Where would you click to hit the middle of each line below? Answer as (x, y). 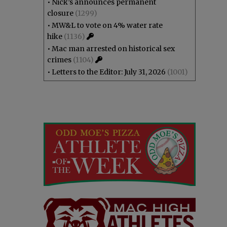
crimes (59, 60)
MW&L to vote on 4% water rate (107, 25)
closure (60, 13)
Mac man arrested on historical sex (113, 49)
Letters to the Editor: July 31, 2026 (109, 72)
